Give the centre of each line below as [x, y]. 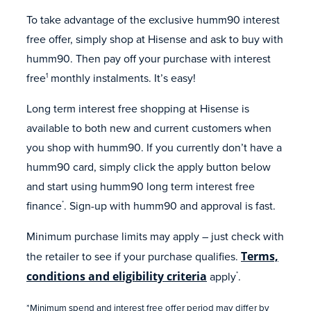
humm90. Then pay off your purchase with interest [149, 58]
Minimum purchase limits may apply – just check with [155, 236]
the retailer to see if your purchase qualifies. [134, 256]
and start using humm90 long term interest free [141, 186]
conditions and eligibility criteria [117, 276]
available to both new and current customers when [149, 128]
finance [44, 205]
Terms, [260, 256]
